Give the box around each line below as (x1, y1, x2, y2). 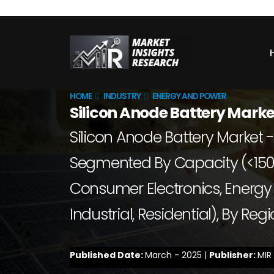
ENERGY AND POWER (152, 91, 226, 102)
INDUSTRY (103, 91, 141, 102)
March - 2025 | (145, 249, 209, 261)
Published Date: (70, 249, 145, 261)
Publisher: (209, 249, 257, 261)
